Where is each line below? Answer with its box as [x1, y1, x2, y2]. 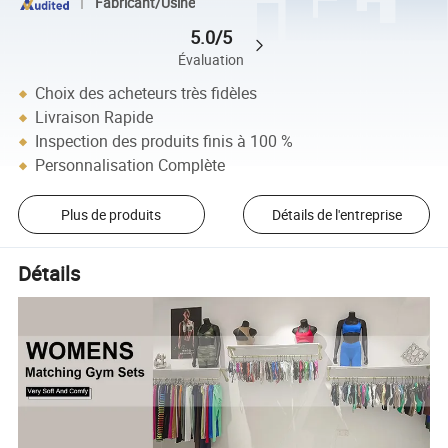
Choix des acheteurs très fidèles [35, 82, 258, 105]
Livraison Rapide [35, 106, 154, 129]
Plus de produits [61, 205, 162, 225]
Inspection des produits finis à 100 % [35, 130, 294, 153]
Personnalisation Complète [35, 154, 226, 177]
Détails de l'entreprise [271, 205, 402, 225]
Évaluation [177, 50, 244, 69]
